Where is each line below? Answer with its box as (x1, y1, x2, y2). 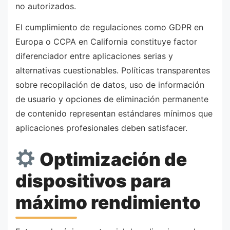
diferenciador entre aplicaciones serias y (15, 51, 173, 62)
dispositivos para (15, 169, 171, 191)
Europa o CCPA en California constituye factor (15, 36, 197, 47)
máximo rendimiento (15, 191, 201, 213)
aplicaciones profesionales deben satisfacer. (15, 123, 187, 133)
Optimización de (35, 148, 187, 170)
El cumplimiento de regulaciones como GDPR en (15, 22, 203, 33)
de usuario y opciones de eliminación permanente (15, 94, 208, 105)
